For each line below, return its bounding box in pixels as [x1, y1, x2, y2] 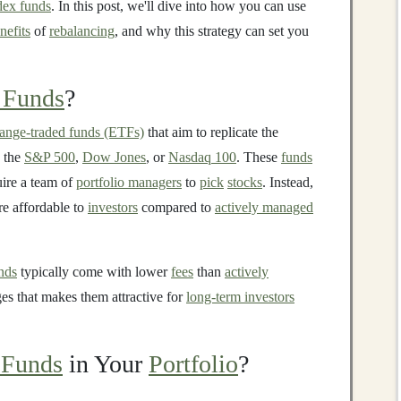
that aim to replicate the [144, 124, 278, 140]
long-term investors [186, 289, 294, 304]
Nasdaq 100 [168, 149, 236, 165]
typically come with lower [17, 264, 171, 279]
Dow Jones [82, 149, 146, 165]
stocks [227, 175, 262, 190]
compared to [138, 200, 215, 215]
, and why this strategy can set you [115, 23, 309, 38]
